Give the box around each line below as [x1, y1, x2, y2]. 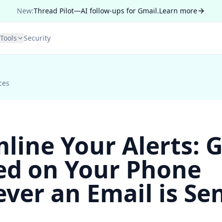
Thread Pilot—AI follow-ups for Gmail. [34, 6, 159, 15]
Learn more [159, 6, 197, 15]
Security [23, 33, 51, 43]
